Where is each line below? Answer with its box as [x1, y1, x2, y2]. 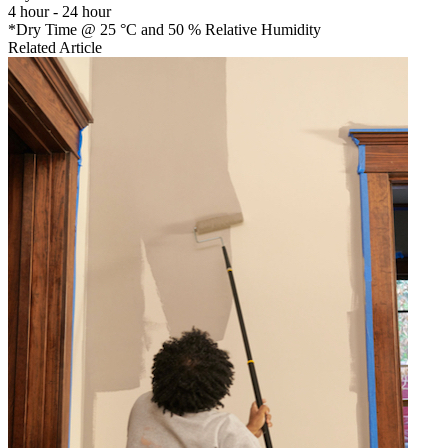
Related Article [8, 38, 102, 56]
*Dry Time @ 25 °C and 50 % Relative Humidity [8, 20, 321, 38]
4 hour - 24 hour [8, 2, 111, 20]
